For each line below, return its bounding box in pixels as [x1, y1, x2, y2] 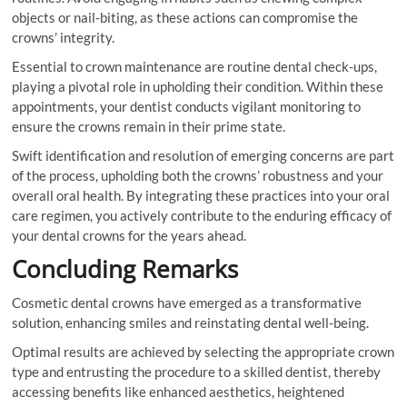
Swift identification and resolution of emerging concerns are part [12, 147, 395, 164]
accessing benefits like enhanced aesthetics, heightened [12, 383, 345, 401]
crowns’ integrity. [12, 29, 115, 46]
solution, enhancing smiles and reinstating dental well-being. [12, 314, 370, 332]
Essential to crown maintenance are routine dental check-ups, [12, 58, 378, 75]
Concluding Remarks [12, 253, 239, 286]
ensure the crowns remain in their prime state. [12, 118, 286, 135]
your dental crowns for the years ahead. [12, 227, 247, 244]
